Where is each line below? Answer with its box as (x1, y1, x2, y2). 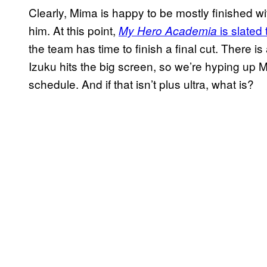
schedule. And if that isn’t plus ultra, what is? (29, 75, 254, 92)
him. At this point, (29, 21, 119, 38)
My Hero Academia (119, 22, 217, 38)
